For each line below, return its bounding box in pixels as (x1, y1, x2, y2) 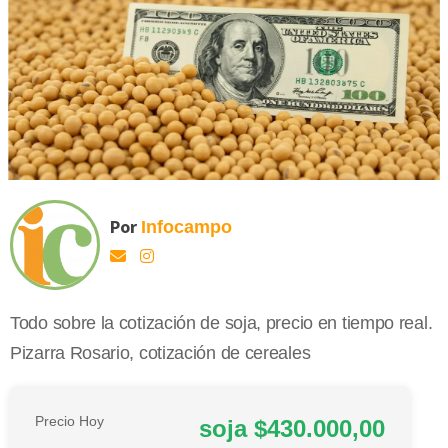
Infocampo (141, 217, 232, 238)
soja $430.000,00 (199, 415, 385, 443)
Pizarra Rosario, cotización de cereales (10, 343, 311, 364)
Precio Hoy (35, 413, 104, 430)
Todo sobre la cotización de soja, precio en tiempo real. (10, 313, 433, 334)
